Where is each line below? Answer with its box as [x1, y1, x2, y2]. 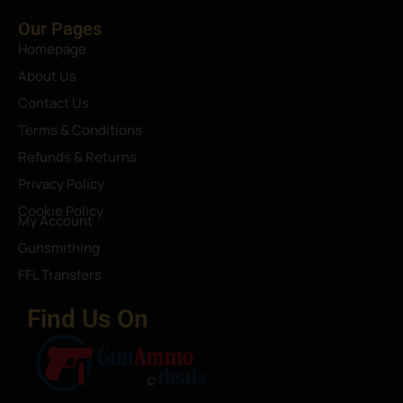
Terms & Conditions [18, 121, 142, 140]
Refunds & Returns [18, 148, 137, 167]
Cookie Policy [18, 201, 103, 221]
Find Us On [27, 304, 148, 335]
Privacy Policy [18, 175, 104, 194]
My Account [18, 211, 93, 231]
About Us [18, 67, 76, 86]
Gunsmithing [18, 238, 100, 258]
